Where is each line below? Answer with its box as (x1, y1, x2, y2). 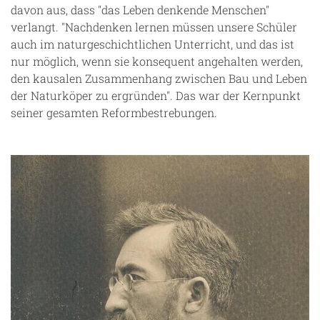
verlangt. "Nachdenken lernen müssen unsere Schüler (11, 19, 297, 34)
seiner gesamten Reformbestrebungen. (11, 104, 217, 120)
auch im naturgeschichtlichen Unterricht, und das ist (11, 36, 294, 51)
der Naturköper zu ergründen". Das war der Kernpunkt (11, 87, 301, 103)
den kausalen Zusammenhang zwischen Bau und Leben (11, 70, 307, 86)
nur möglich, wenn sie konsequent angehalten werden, (11, 53, 303, 69)
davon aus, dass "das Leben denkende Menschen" (11, 1, 269, 17)
